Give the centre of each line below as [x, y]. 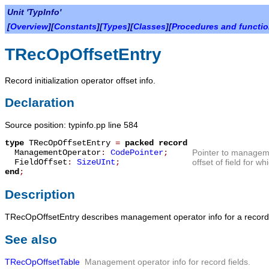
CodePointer [137, 153]
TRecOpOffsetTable [42, 262]
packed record [156, 143]
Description [40, 194]
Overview [29, 26]
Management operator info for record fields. [168, 262]
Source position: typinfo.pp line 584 [71, 125]
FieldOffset [36, 162]
